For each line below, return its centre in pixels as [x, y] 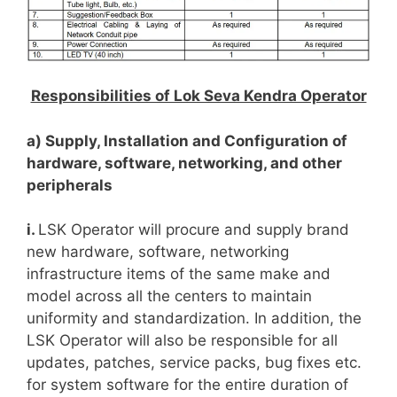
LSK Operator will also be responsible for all [182, 341]
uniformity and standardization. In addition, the [194, 319]
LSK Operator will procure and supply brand [194, 230]
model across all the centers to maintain [169, 296]
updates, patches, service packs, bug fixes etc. [194, 363]
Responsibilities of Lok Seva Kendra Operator [198, 96]
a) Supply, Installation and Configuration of [187, 140]
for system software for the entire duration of [187, 385]
